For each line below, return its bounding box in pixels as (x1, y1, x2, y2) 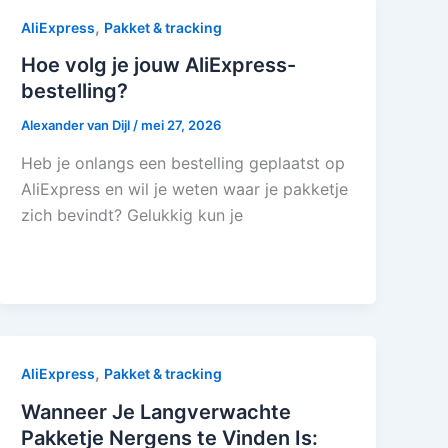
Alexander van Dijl (21, 117, 134, 134)
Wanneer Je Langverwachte (21, 399, 292, 424)
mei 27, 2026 (141, 117, 222, 134)
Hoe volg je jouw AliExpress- (21, 53, 297, 78)
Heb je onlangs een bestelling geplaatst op (21, 153, 346, 173)
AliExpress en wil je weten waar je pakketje (21, 179, 349, 199)
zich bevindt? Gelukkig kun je (21, 205, 244, 225)
